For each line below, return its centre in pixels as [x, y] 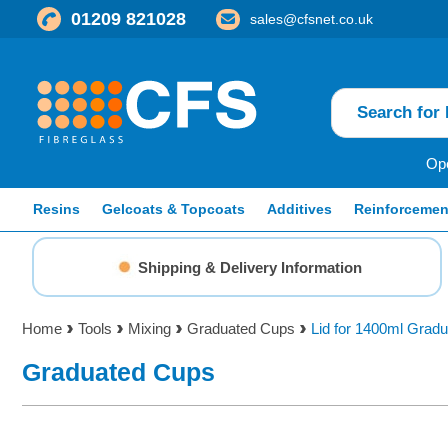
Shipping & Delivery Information [250, 267]
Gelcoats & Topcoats [173, 209]
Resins [56, 209]
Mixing [149, 328]
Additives [299, 209]
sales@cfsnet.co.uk [311, 18]
